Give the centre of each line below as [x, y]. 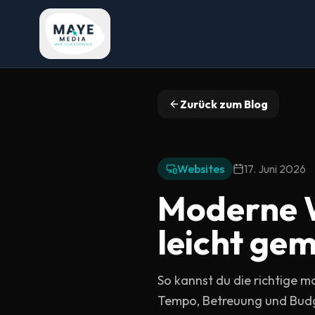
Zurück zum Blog [224, 104]
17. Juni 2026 [275, 169]
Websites [201, 169]
